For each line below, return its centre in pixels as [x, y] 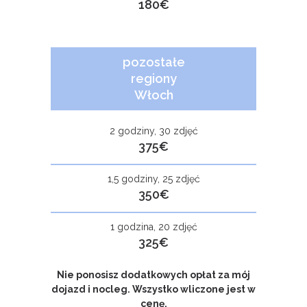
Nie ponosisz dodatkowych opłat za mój [153, 275]
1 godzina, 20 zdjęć [153, 227]
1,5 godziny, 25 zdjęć [153, 179]
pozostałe [153, 62]
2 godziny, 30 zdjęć [153, 131]
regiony [153, 78]
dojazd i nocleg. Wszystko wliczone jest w [153, 289]
